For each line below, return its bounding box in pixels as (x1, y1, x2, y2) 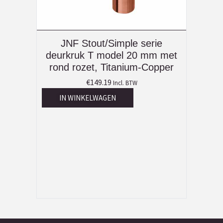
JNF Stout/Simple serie (61, 38, 162, 49)
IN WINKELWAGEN (59, 93, 116, 103)
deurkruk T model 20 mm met (46, 50, 177, 61)
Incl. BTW (112, 79, 137, 87)
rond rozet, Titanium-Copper (49, 62, 174, 73)
